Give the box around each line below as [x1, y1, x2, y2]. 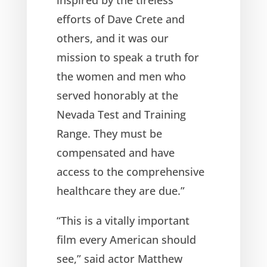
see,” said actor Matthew [56, 251, 182, 266]
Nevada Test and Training [56, 107, 186, 122]
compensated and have [56, 145, 175, 160]
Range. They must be [56, 126, 162, 141]
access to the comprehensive [56, 164, 204, 179]
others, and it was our [56, 30, 169, 45]
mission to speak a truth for [56, 49, 199, 64]
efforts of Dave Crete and [56, 11, 185, 26]
